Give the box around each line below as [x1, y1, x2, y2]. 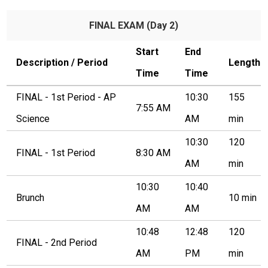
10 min [229, 192, 257, 204]
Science [16, 113, 50, 125]
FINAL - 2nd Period [16, 237, 98, 249]
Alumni [6, 71, 46, 86]
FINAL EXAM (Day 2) [89, 20, 179, 32]
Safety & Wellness [6, 96, 111, 111]
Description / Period [16, 57, 108, 69]
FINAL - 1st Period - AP [16, 92, 117, 103]
